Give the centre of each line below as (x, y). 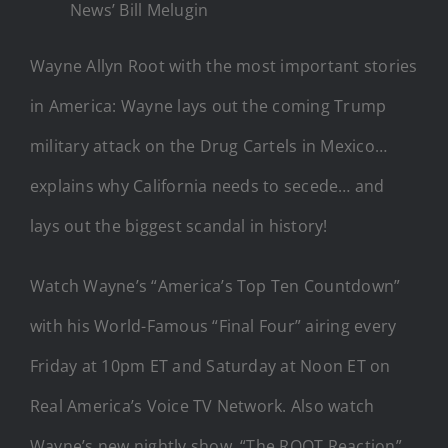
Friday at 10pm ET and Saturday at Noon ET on (210, 365)
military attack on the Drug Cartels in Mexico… (209, 145)
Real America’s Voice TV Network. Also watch (202, 405)
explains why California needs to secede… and (207, 185)
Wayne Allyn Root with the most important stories (224, 65)
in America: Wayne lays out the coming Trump (208, 105)
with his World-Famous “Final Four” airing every (213, 325)
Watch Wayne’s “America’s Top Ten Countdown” (215, 285)
